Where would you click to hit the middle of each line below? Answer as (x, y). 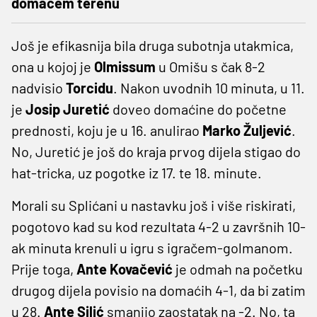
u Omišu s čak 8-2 (212, 66)
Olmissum (126, 66)
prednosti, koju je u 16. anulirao (107, 130)
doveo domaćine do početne (200, 109)
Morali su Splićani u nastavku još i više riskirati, (154, 205)
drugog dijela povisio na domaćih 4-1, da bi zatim (158, 290)
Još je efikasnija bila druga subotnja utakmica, (152, 45)
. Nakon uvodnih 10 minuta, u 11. (209, 87)
